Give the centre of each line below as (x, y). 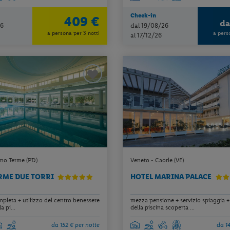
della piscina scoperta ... (162, 208)
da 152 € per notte (75, 225)
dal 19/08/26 (149, 25)
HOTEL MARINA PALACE (171, 177)
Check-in (143, 15)
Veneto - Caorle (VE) (157, 160)
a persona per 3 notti (74, 33)
